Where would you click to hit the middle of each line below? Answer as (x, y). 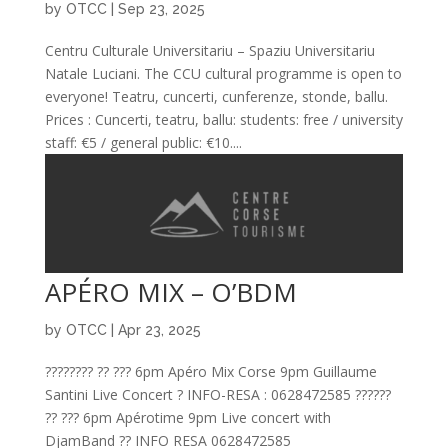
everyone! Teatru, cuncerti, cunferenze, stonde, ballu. (216, 96)
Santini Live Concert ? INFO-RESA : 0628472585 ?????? (217, 395)
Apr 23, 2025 (159, 330)
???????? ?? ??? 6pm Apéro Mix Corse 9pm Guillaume (210, 372)
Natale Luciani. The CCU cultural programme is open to (223, 73)
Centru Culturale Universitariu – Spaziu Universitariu (209, 50)
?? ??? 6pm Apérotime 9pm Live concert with (187, 418)
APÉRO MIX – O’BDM (170, 292)
